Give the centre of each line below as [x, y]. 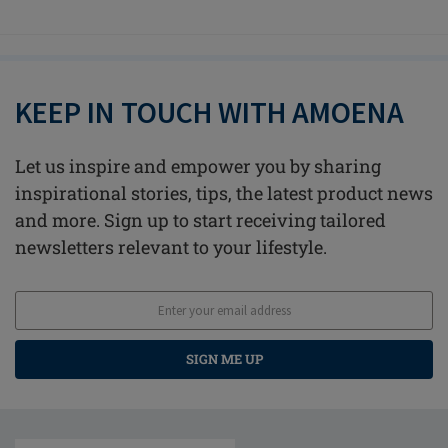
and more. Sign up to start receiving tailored [200, 220]
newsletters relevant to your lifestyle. [171, 247]
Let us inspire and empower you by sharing [198, 166]
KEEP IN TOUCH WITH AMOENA [209, 112]
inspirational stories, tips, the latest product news [224, 193]
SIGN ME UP [224, 359]
